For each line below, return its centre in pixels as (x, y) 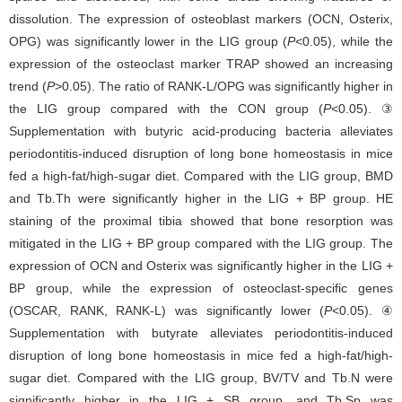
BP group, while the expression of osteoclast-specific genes (201, 288)
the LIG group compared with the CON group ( (166, 108)
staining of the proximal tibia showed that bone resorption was (201, 220)
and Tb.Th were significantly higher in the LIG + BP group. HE (201, 198)
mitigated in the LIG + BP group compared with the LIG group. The (201, 243)
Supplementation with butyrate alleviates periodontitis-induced (201, 332)
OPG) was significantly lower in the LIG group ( (149, 41)
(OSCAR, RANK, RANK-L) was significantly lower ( (167, 310)
